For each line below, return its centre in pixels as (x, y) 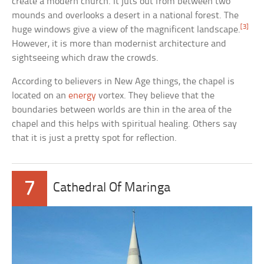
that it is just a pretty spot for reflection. (95, 138)
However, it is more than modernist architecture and (119, 44)
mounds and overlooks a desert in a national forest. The (126, 16)
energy (82, 96)
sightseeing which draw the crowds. (85, 58)
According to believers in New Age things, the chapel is (123, 82)
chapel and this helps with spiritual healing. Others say (125, 124)
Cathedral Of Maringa (112, 189)
